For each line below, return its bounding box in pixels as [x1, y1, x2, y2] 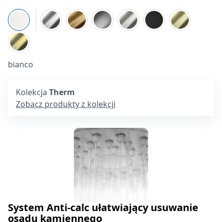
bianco [8, 59, 33, 70]
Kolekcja [16, 87, 49, 98]
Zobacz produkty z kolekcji [16, 99, 115, 110]
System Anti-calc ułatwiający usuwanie [8, 201, 198, 214]
